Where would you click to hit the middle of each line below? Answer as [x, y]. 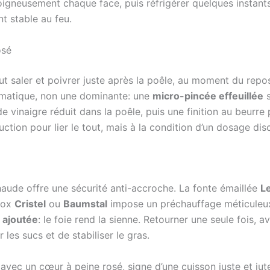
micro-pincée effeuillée [208, 96]
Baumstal [85, 204]
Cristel [30, 204]
